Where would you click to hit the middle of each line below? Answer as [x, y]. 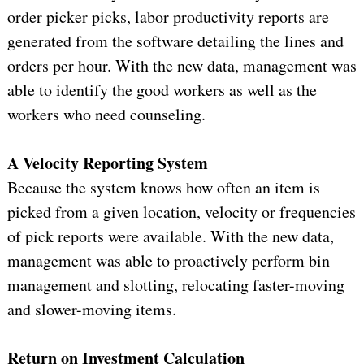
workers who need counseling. [106, 115]
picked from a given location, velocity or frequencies [181, 212]
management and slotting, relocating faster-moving [175, 285]
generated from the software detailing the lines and [175, 41]
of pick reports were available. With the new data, [170, 236]
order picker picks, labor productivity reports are [168, 17]
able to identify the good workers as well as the [162, 90]
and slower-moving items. [91, 310]
